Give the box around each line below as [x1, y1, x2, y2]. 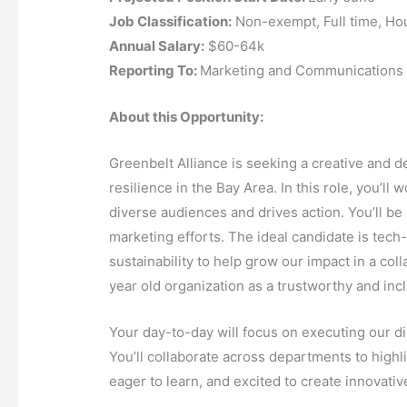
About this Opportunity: [109, 107, 264, 125]
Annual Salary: [109, 36, 205, 55]
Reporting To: [109, 61, 201, 79]
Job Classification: [109, 12, 233, 30]
